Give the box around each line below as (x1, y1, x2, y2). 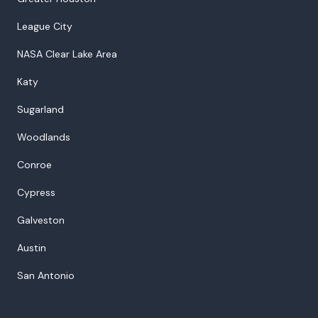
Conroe (17, 158, 52, 171)
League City (17, 19, 72, 33)
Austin (17, 241, 46, 254)
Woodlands (17, 130, 70, 143)
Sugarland (17, 102, 64, 116)
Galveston (17, 213, 65, 226)
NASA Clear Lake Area (17, 47, 117, 60)
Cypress (17, 185, 55, 199)
